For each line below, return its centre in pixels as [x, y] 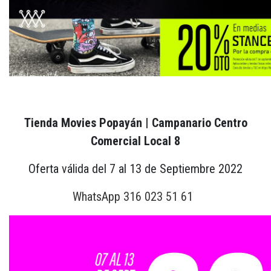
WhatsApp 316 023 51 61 [132, 196]
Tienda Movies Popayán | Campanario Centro [135, 122]
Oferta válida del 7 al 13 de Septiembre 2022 [135, 168]
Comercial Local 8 [135, 141]
